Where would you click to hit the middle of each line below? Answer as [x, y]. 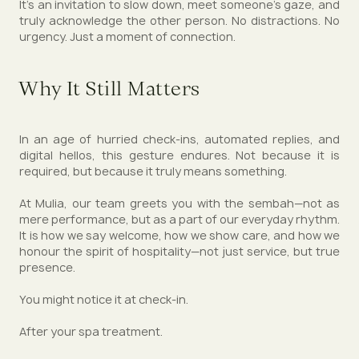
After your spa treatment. [91, 332]
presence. [47, 268]
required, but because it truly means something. [153, 171]
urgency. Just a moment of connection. [127, 37]
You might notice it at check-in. [104, 300]
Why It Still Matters [110, 88]
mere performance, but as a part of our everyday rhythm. [179, 220]
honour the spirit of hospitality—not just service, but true [179, 252]
